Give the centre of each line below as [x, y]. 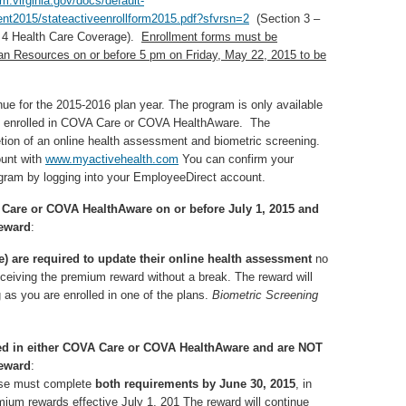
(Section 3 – [285, 19]
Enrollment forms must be [209, 37]
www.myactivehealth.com [112, 159]
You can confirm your [236, 159]
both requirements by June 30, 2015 [195, 384]
